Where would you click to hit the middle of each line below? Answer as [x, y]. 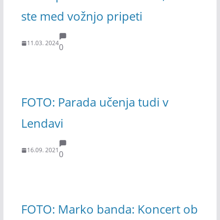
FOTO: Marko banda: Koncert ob [109, 209]
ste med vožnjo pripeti [82, 16]
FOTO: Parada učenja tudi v [95, 102]
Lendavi [42, 123]
